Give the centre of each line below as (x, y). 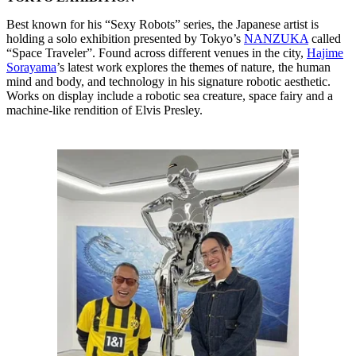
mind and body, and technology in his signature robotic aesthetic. (168, 82)
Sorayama (31, 68)
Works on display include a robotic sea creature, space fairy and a (170, 96)
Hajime (325, 53)
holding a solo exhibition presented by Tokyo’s (125, 39)
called (325, 39)
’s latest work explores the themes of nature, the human (193, 68)
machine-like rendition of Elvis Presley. (104, 110)
